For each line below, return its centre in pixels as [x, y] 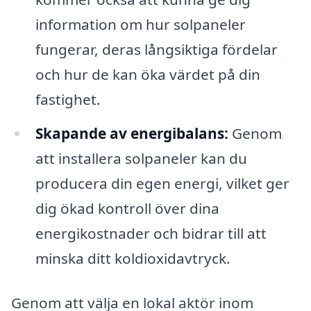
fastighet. [68, 99]
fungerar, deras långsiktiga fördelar [156, 49]
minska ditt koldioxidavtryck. [133, 259]
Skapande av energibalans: [132, 134]
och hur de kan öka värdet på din [148, 74]
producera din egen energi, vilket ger [162, 184]
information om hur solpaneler [140, 24]
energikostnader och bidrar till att [151, 234]
